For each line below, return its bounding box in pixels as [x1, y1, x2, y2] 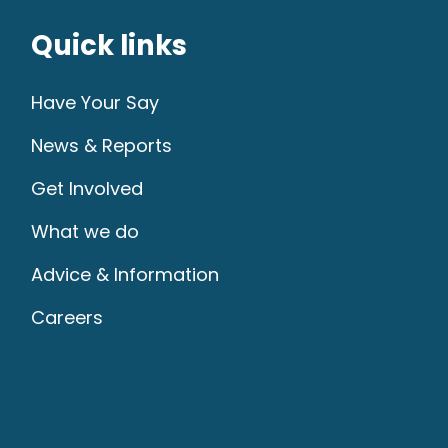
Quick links [31, 25, 188, 65]
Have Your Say [31, 89, 160, 115]
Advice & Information [31, 261, 220, 287]
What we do [31, 218, 140, 244]
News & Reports [31, 132, 173, 158]
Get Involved [31, 175, 144, 201]
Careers [31, 304, 104, 330]
